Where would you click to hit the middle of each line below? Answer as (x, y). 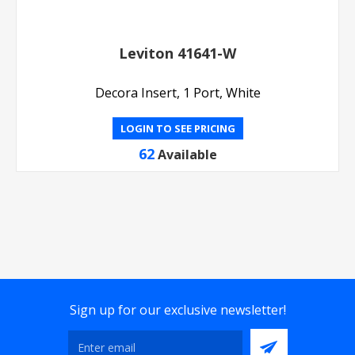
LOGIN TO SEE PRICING (177, 129)
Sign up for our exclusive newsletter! (177, 310)
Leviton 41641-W (177, 53)
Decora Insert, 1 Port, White (177, 93)
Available (187, 155)
